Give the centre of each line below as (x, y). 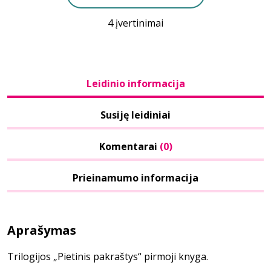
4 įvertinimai (135, 23)
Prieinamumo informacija (135, 178)
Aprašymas (42, 230)
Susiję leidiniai (135, 115)
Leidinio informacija (135, 83)
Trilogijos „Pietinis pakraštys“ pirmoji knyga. (108, 256)
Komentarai (129, 146)
